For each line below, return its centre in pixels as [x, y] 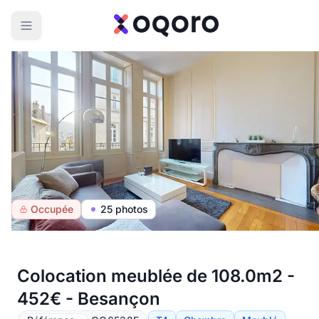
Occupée [52, 209]
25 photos [124, 209]
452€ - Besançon [89, 299]
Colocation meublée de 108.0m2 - [156, 276]
